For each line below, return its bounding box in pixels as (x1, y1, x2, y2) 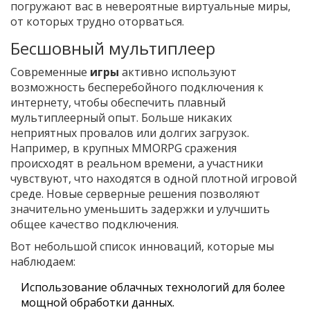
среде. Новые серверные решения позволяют (10, 186, 260, 202)
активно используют (119, 64, 237, 80)
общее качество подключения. (10, 217, 179, 232)
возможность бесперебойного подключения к (10, 80, 264, 95)
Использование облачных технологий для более (21, 280, 285, 295)
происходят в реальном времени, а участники (10, 156, 263, 172)
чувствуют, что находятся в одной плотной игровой (10, 171, 297, 187)
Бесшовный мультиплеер (10, 37, 215, 60)
